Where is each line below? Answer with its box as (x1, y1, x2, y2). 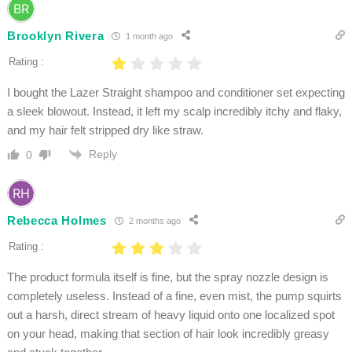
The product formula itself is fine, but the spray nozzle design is (6, 270, 328, 284)
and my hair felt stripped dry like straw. (6, 123, 207, 137)
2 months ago (126, 215, 181, 225)
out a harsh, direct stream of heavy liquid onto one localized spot (6, 308, 335, 322)
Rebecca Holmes (6, 213, 107, 227)
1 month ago (123, 31, 174, 41)
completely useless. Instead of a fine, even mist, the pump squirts (6, 289, 342, 303)
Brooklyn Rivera (6, 28, 104, 42)
